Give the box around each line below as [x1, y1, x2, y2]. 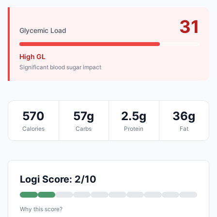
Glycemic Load [19, 26, 66, 34]
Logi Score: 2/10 [20, 173, 96, 185]
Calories [22, 124, 45, 132]
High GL [19, 52, 46, 61]
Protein [124, 124, 144, 132]
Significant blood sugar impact [19, 63, 101, 71]
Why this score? [20, 205, 62, 213]
